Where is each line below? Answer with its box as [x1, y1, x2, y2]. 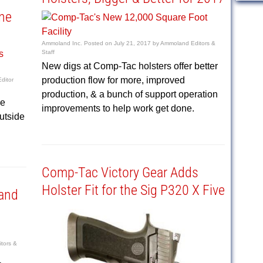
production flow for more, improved [41, 75, 185, 85]
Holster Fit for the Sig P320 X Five [41, 182, 225, 198]
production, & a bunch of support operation [41, 89, 218, 99]
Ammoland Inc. [41, 40, 82, 46]
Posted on [83, 40, 114, 46]
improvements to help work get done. [41, 103, 194, 113]
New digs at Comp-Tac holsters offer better [41, 61, 218, 71]
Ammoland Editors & [160, 40, 215, 46]
